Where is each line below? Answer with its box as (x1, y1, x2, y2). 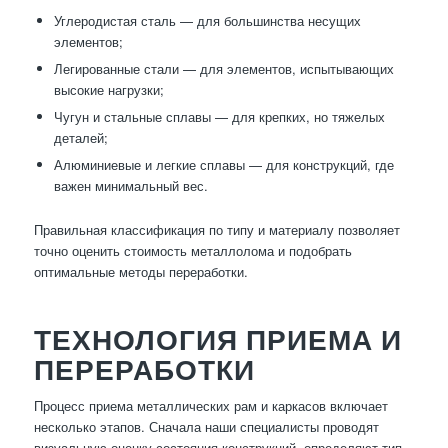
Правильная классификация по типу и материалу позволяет (33, 220, 400, 240)
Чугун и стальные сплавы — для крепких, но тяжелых (53, 107, 385, 127)
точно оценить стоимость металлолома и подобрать (33, 241, 352, 261)
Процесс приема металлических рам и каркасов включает (33, 396, 388, 416)
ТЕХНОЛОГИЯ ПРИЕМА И (33, 322, 402, 357)
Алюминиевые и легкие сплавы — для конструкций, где (53, 155, 394, 175)
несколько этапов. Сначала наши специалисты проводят (33, 417, 379, 437)
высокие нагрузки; (53, 80, 164, 100)
